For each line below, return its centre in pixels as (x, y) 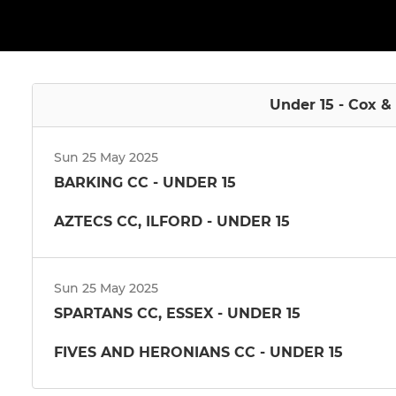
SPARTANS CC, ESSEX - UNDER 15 (177, 313)
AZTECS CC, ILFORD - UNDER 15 (172, 221)
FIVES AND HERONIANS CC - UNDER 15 (198, 352)
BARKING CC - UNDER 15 (145, 182)
